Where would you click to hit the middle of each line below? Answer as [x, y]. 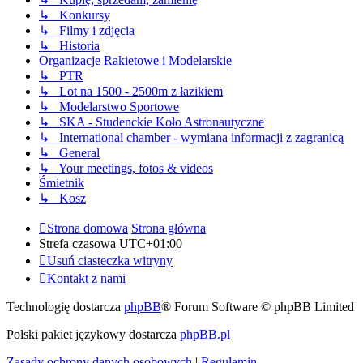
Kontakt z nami [86, 279]
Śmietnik [62, 183]
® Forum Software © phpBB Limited [258, 307]
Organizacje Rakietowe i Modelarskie [135, 61]
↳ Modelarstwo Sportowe [109, 107]
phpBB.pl [205, 335]
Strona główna [169, 228]
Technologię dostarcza [65, 307]
